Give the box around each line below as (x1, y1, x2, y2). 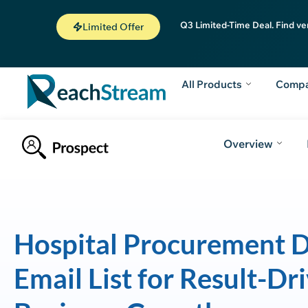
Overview (223, 137, 273, 151)
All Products (181, 78, 243, 91)
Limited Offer (82, 21, 144, 33)
